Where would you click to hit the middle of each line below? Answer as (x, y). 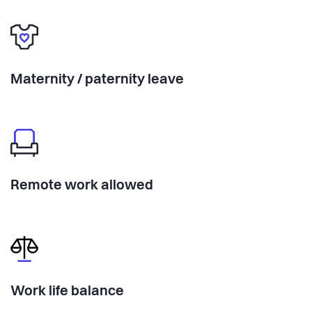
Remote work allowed (82, 186)
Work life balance (67, 292)
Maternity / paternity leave (97, 80)
